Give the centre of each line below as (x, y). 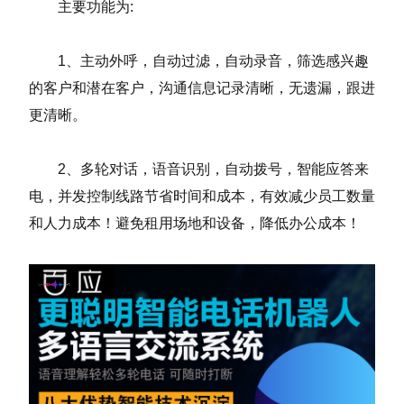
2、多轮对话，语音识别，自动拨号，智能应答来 (199, 169)
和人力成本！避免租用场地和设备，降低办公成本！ (195, 223)
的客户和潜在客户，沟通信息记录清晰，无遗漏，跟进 (202, 88)
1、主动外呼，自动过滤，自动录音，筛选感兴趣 (199, 61)
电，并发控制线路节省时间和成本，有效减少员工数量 (202, 196)
